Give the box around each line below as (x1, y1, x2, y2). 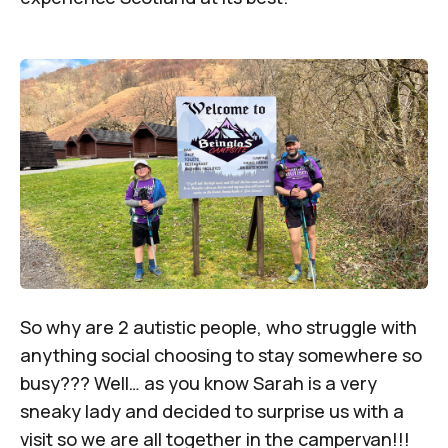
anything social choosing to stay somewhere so (20, 342, 422, 367)
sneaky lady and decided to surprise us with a (20, 398, 404, 423)
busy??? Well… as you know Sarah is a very (20, 370, 377, 395)
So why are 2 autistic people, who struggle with (20, 314, 417, 339)
